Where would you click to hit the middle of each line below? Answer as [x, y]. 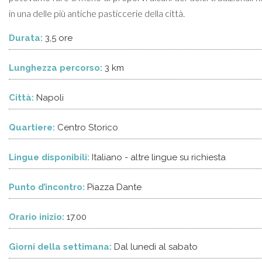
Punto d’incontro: [47, 187]
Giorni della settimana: [60, 247]
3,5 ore [59, 38]
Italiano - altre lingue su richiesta [159, 157]
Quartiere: [32, 127]
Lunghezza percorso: [56, 68]
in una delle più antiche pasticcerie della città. [97, 13]
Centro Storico [88, 127]
